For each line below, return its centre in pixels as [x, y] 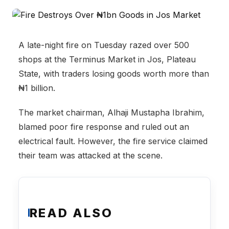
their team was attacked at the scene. [90, 155]
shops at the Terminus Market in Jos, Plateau [107, 59]
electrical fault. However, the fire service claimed [113, 141]
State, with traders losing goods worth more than [114, 74]
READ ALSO [71, 213]
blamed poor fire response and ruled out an [104, 127]
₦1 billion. [37, 88]
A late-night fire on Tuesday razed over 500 [104, 45]
